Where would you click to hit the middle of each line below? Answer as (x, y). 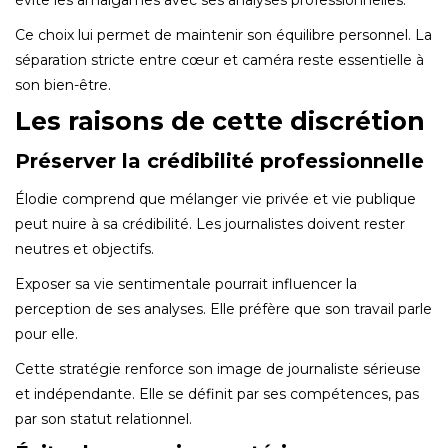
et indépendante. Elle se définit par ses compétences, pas (217, 393)
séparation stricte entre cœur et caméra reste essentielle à (219, 59)
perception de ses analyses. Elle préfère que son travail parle (223, 308)
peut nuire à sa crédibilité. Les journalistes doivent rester (210, 223)
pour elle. (46, 333)
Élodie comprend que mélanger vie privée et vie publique (215, 198)
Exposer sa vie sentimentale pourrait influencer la (186, 283)
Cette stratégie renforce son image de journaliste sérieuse (218, 368)
